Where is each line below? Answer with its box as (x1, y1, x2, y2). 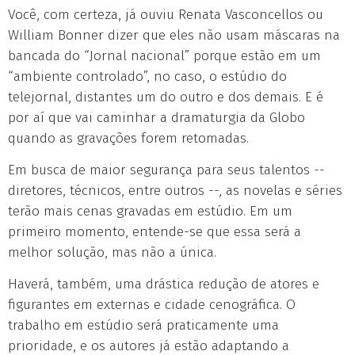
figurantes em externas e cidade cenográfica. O (8, 296, 296, 313)
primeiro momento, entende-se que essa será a (8, 223, 301, 240)
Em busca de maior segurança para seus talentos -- (8, 162, 325, 178)
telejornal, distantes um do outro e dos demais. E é (8, 89, 323, 105)
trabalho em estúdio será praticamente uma (8, 317, 279, 334)
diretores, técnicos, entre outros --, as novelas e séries (8, 182, 342, 199)
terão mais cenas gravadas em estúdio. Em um (8, 203, 292, 219)
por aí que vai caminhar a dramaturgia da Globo (8, 109, 305, 126)
